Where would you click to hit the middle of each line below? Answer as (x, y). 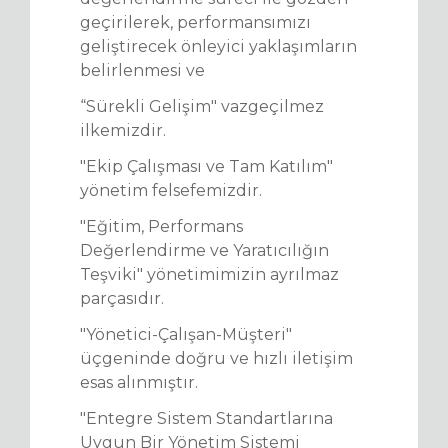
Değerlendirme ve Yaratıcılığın (204, 250)
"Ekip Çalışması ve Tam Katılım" (206, 166)
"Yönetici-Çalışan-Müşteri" (186, 334)
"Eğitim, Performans (161, 226)
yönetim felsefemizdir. (171, 190)
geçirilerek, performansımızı (195, 22)
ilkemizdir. (123, 130)
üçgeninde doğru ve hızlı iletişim (216, 358)
